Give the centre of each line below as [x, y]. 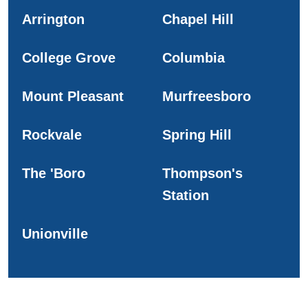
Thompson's [202, 173]
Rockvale [52, 134]
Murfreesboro [207, 96]
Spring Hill [197, 134]
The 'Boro [54, 173]
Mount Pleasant [73, 96]
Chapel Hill [198, 19]
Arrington [53, 19]
